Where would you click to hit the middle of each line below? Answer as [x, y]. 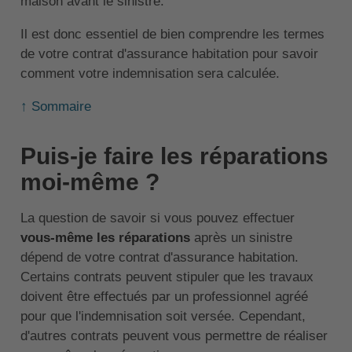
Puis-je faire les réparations [174, 156]
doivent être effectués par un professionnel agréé [164, 297]
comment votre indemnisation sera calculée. [150, 74]
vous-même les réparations [105, 238]
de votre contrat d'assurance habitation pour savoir [169, 54]
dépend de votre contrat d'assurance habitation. [159, 258]
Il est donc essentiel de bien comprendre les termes [172, 35]
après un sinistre [241, 238]
